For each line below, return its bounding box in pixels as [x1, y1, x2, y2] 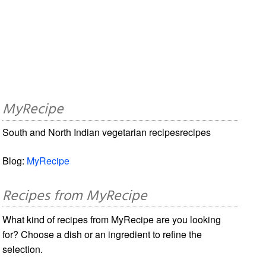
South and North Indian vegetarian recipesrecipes [2, 125, 211, 139]
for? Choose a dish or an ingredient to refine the [2, 227, 202, 241]
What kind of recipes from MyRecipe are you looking [2, 212, 221, 226]
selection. [2, 242, 43, 256]
